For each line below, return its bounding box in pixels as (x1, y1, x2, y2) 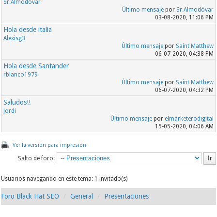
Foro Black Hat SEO (1, 192, 60, 200)
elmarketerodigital (164, 115, 214, 122)
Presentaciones (104, 192, 149, 200)
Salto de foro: (17, 155, 55, 162)
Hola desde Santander (3, 62, 69, 70)
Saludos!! (3, 98, 31, 106)
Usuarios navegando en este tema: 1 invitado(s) (1, 175, 128, 182)
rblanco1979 (3, 71, 38, 78)
